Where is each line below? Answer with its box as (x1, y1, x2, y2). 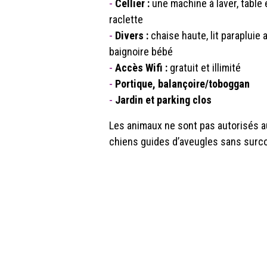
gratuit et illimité (167, 61, 241, 74)
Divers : (115, 29, 148, 42)
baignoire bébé (109, 45, 173, 58)
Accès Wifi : (115, 61, 167, 74)
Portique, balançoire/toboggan (113, 77, 250, 90)
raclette (109, 13, 143, 26)
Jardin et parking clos (113, 94, 212, 106)
